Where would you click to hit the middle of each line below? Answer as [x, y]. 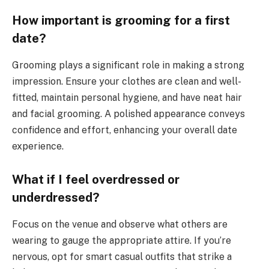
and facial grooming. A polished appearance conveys [128, 113]
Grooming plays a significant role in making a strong [128, 65]
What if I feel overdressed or [96, 180]
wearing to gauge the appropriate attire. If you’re [122, 240]
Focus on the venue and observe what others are [120, 224]
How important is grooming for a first [121, 21]
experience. [38, 146]
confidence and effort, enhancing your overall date [125, 130]
